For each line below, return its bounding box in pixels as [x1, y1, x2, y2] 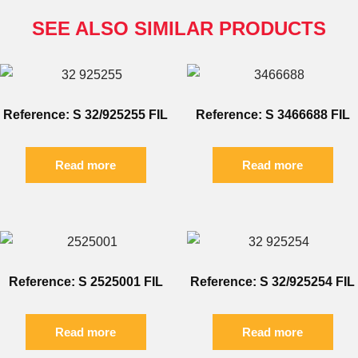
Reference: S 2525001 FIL [8, 275, 163, 289]
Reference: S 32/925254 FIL [190, 275, 355, 289]
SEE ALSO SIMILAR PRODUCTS [32, 18, 326, 40]
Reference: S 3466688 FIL [195, 108, 350, 122]
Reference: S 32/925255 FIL [3, 108, 168, 122]
